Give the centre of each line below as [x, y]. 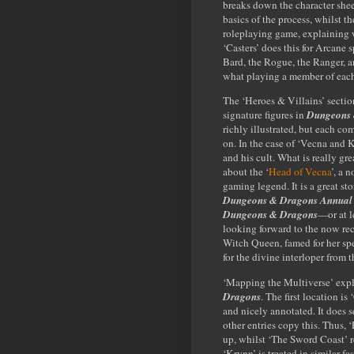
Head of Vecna [300, 172]
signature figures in [265, 115]
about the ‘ [246, 172]
